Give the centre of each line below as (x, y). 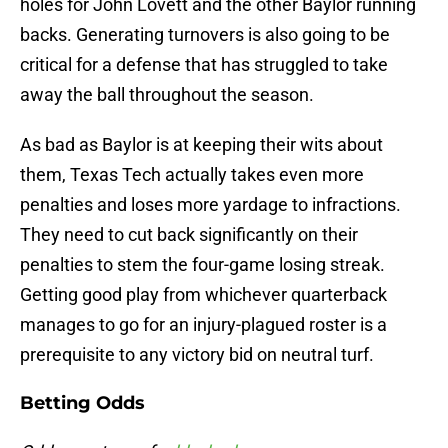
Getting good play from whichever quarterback (203, 295)
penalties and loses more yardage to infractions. (210, 205)
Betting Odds (82, 403)
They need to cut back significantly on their (189, 235)
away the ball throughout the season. (167, 95)
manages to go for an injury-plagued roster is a (203, 325)
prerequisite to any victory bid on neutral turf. (197, 355)
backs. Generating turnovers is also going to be (205, 35)
